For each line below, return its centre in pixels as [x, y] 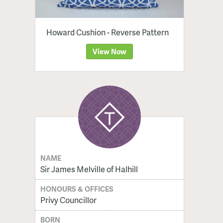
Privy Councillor [68, 200]
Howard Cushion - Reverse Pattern [107, 32]
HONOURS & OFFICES [77, 188]
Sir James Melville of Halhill [89, 169]
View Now [110, 51]
